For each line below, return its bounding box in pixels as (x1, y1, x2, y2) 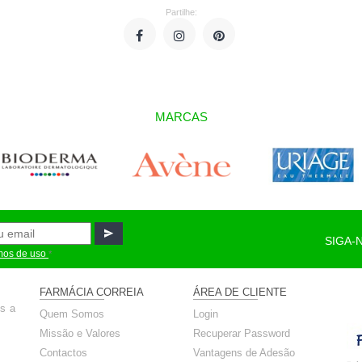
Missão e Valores (40, 327, 120, 340)
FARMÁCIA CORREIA (40, 286, 144, 299)
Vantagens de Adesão (193, 347, 295, 360)
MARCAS (154, 110, 208, 124)
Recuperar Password (193, 327, 290, 340)
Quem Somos (40, 308, 104, 321)
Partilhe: (165, 7, 197, 17)
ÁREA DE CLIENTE (193, 286, 287, 299)
